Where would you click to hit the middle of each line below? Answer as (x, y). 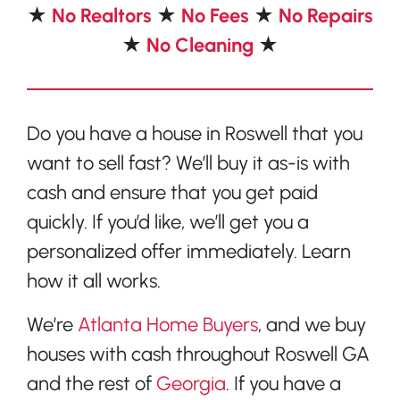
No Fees (217, 15)
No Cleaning (202, 45)
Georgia (191, 383)
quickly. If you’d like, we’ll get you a (168, 221)
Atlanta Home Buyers (168, 324)
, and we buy (312, 324)
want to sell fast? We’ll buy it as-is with (188, 162)
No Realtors (104, 15)
